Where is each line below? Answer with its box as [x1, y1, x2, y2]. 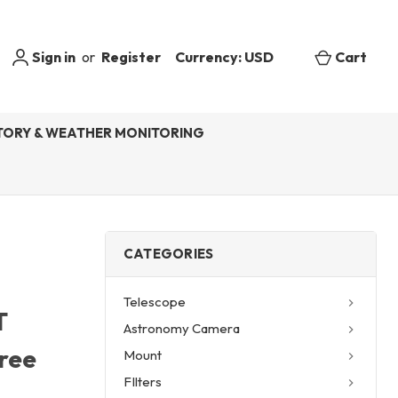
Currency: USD [174, 47, 276, 66]
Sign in [28, 47, 76, 66]
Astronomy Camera [123, 319, 240, 337]
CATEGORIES [123, 245, 214, 262]
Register [100, 47, 161, 66]
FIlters [123, 372, 162, 390]
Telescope [123, 292, 186, 310]
